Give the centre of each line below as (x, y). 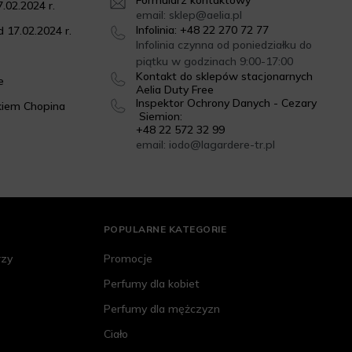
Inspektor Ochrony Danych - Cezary (226, 103)
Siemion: (159, 117)
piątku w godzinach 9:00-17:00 (214, 62)
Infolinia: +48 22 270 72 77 (202, 30)
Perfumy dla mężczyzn (161, 309)
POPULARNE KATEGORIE (165, 229)
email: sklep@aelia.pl (189, 15)
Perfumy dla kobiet (151, 284)
